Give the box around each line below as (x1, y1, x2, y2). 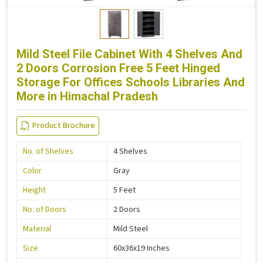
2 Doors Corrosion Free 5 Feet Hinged (16, 61, 220, 76)
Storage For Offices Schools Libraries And (16, 75, 245, 90)
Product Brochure (32, 119, 95, 131)
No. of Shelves (23, 145, 73, 157)
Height (23, 184, 46, 196)
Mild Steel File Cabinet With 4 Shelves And (16, 47, 242, 62)
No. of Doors (23, 203, 66, 215)
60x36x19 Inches (113, 242, 170, 254)
